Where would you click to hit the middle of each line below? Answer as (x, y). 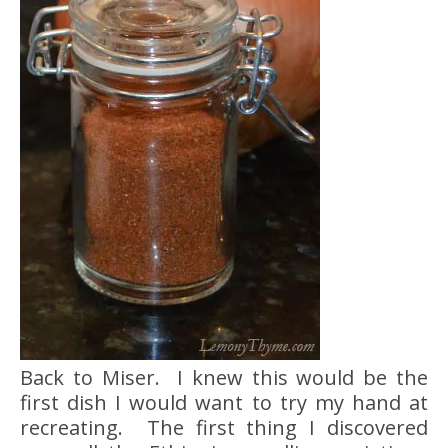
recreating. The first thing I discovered (224, 427)
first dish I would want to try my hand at (224, 402)
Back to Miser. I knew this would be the (224, 377)
